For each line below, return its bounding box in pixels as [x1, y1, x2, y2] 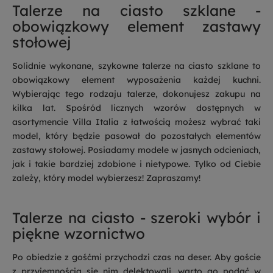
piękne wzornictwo [12, 224, 145, 243]
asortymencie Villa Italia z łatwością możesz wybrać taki [12, 116, 261, 127]
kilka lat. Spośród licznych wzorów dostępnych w [12, 102, 261, 113]
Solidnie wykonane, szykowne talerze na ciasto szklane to [12, 60, 261, 71]
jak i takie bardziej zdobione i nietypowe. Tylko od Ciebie [12, 158, 261, 169]
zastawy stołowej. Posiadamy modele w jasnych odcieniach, [12, 144, 261, 155]
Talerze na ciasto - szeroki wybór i [12, 208, 261, 227]
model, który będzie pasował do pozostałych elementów [12, 130, 261, 141]
